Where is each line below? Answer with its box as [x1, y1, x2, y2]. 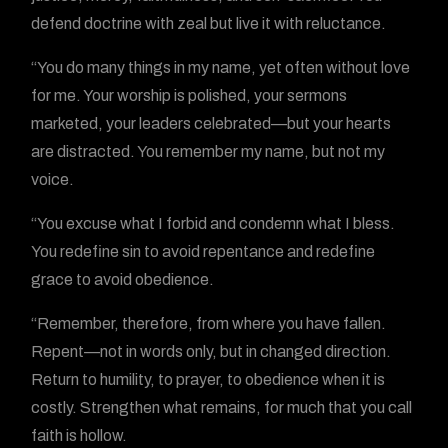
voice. [31, 171, 75, 188]
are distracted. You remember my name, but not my [31, 143, 386, 160]
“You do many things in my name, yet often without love [31, 59, 411, 76]
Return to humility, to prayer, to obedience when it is [31, 371, 386, 388]
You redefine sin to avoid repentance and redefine [31, 243, 376, 260]
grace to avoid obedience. [31, 271, 215, 288]
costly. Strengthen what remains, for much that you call [31, 399, 413, 416]
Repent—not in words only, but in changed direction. [31, 343, 392, 360]
